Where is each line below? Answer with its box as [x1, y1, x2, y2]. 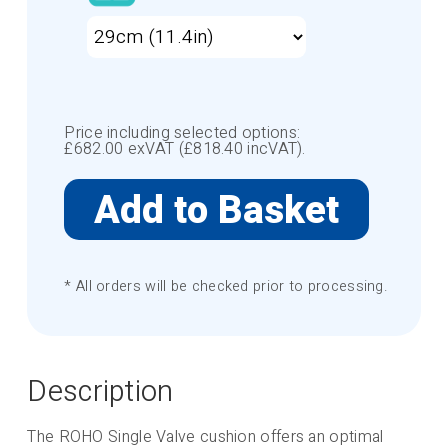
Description [27, 371, 174, 414]
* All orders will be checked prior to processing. [64, 276, 389, 298]
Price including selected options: [64, 120, 301, 145]
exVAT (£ [123, 136, 194, 161]
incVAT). [243, 136, 306, 161]
